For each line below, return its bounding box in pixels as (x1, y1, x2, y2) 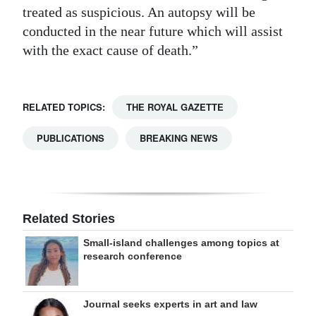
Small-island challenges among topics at (83, 237, 279, 249)
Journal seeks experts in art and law (83, 298, 257, 310)
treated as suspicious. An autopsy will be (23, 4, 255, 20)
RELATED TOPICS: (23, 100, 105, 114)
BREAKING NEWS (140, 131, 218, 145)
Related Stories (23, 212, 115, 226)
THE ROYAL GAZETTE (126, 100, 224, 114)
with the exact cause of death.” (23, 42, 198, 59)
